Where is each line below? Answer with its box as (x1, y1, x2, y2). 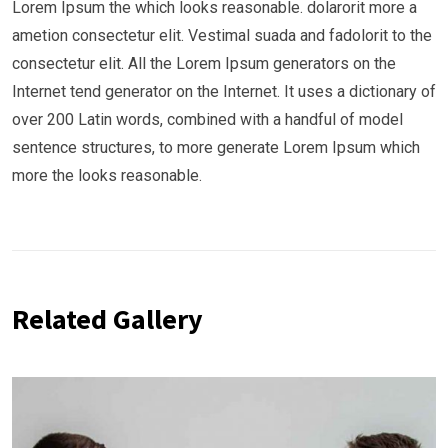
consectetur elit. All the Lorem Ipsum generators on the (12, 54, 396, 74)
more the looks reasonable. (12, 166, 202, 186)
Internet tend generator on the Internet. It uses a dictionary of (12, 82, 436, 102)
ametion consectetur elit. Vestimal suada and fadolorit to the (12, 26, 432, 46)
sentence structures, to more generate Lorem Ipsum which (12, 138, 420, 158)
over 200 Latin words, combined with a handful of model (12, 110, 403, 130)
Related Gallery (12, 301, 203, 338)
